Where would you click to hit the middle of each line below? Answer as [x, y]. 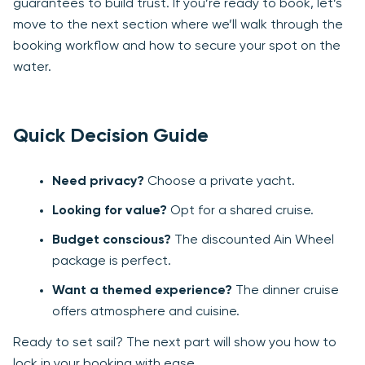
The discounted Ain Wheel [253, 241]
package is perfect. [112, 262]
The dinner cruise [286, 291]
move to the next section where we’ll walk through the [178, 26]
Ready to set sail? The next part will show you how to [175, 343]
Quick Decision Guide [111, 136]
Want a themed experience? [142, 291]
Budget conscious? [112, 241]
